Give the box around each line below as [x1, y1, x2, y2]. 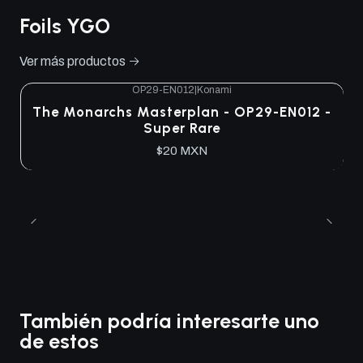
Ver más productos [19, 54, 126, 68]
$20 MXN [156, 144, 207, 158]
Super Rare [143, 120, 220, 137]
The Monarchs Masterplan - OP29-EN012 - [32, 104, 331, 121]
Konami [196, 84, 232, 96]
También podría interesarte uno [19, 309, 319, 334]
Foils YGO [19, 14, 110, 38]
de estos [19, 329, 99, 354]
